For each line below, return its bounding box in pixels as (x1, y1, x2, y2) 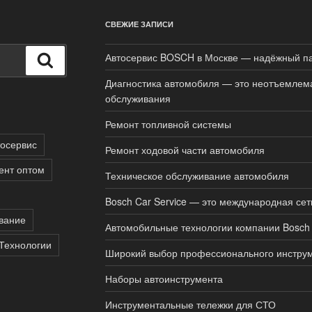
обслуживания (104, 91, 171, 105)
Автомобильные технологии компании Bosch (104, 219, 310, 234)
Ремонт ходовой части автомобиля (104, 142, 265, 157)
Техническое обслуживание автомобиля (104, 168, 289, 182)
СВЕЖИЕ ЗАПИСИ (104, 18, 173, 29)
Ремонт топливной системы (104, 116, 231, 131)
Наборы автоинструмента (104, 271, 223, 286)
